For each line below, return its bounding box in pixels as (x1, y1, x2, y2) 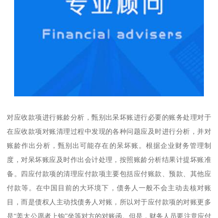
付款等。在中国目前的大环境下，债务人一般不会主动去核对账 (7, 183, 211, 192)
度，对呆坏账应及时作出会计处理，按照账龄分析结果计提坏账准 (7, 155, 211, 163)
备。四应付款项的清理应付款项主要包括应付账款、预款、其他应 (7, 169, 211, 178)
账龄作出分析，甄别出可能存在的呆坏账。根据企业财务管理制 (7, 141, 211, 149)
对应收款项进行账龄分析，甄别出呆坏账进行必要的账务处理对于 (7, 113, 211, 121)
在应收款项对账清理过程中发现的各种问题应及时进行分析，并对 (7, 127, 211, 135)
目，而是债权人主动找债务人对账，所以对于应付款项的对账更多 (7, 198, 211, 206)
